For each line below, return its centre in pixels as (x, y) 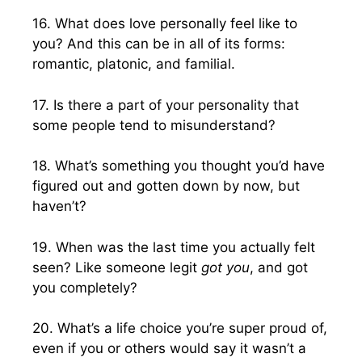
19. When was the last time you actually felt (174, 247)
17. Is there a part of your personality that (166, 105)
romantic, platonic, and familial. (134, 64)
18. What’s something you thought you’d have (179, 166)
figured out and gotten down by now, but (166, 186)
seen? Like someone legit (117, 267)
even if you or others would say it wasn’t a (169, 348)
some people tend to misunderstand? (154, 125)
